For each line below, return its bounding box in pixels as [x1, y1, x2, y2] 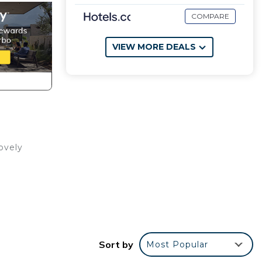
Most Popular [146, 239, 208, 250]
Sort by [99, 238, 133, 250]
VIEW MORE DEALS [112, 42, 196, 52]
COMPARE [191, 12, 229, 20]
